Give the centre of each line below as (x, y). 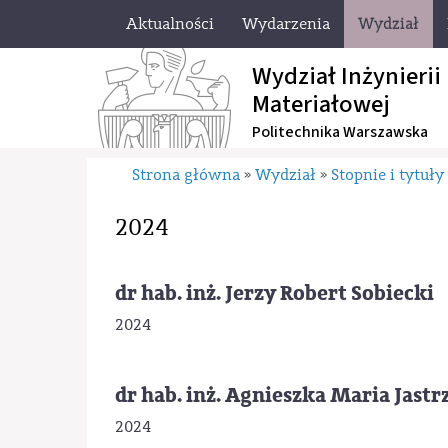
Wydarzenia (286, 24)
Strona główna (186, 175)
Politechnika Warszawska (340, 132)
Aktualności (170, 24)
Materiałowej (321, 104)
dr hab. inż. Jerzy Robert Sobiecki (274, 293)
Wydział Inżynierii (346, 76)
